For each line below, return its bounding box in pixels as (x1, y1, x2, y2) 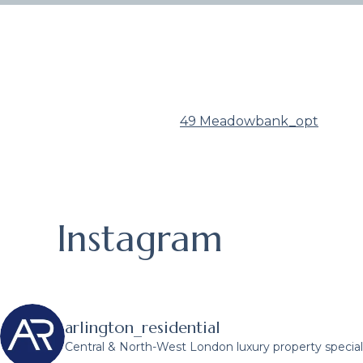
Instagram (57, 215, 223, 262)
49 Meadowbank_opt (180, 113, 318, 129)
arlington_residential (65, 318, 220, 339)
